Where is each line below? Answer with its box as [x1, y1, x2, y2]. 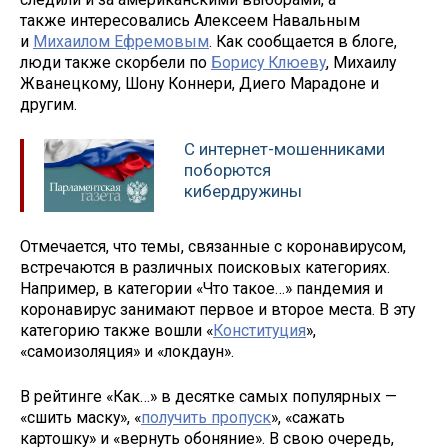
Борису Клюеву [211, 53, 326, 73]
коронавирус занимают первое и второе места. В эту [20, 299, 415, 319]
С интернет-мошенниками [184, 139, 385, 160]
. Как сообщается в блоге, [209, 32, 397, 52]
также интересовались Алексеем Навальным [20, 11, 360, 31]
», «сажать [271, 407, 345, 427]
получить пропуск [141, 407, 271, 427]
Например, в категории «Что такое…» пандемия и [20, 278, 383, 298]
